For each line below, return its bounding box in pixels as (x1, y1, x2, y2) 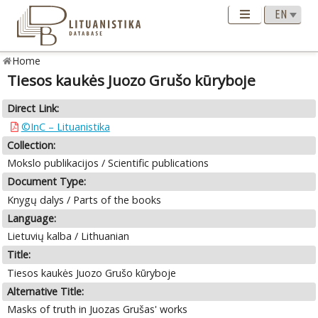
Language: (7, 211, 57, 225)
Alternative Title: (7, 284, 84, 298)
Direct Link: (7, 102, 60, 116)
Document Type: (7, 175, 87, 189)
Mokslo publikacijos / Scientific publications (7, 156, 209, 170)
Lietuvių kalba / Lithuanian (7, 229, 130, 243)
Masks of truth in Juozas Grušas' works (7, 302, 188, 317)
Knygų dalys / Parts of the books (7, 192, 162, 207)
